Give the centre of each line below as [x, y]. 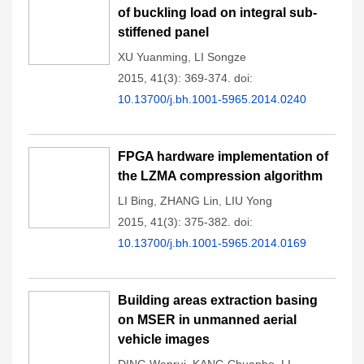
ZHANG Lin [189, 201]
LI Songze [220, 57]
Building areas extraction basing [218, 300]
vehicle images [164, 339]
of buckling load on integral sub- [217, 13]
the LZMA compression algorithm [220, 176]
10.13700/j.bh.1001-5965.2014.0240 [212, 99]
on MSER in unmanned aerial [207, 320]
